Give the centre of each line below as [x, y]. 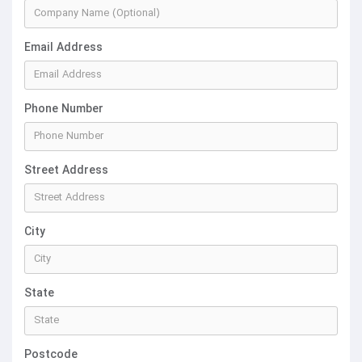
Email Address [63, 48]
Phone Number [64, 109]
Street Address [66, 171]
